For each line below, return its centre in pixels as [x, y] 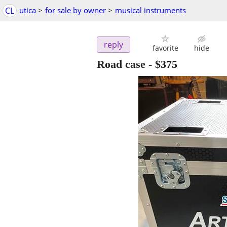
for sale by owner [75, 10]
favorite [165, 48]
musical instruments [150, 10]
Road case [121, 64]
